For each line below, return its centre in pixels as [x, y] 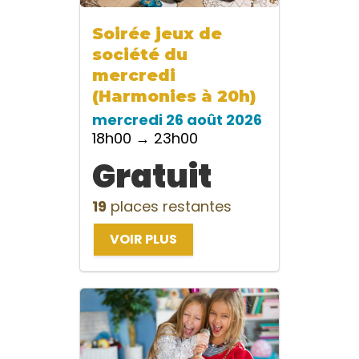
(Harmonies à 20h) [174, 97]
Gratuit [152, 177]
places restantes [169, 207]
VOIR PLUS [143, 240]
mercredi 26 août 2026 [177, 120]
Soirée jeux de [157, 34]
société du [140, 55]
